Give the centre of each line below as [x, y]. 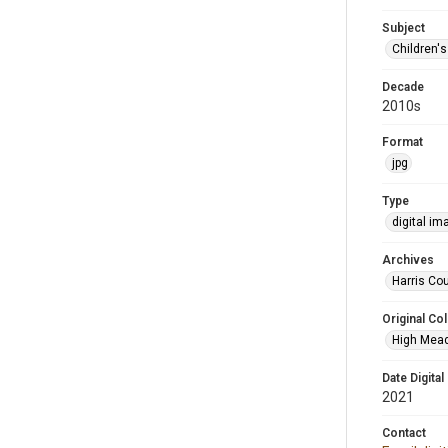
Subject [403, 28]
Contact [404, 433]
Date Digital [413, 378]
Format [402, 142]
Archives [408, 260]
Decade [403, 87]
